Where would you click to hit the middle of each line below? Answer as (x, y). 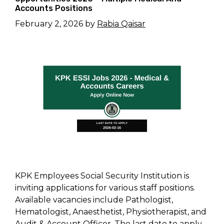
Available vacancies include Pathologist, (94, 199)
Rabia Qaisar (121, 23)
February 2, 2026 (49, 23)
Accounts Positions (54, 8)
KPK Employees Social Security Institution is (102, 175)
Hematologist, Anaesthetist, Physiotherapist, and (111, 211)
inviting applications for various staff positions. (105, 187)
